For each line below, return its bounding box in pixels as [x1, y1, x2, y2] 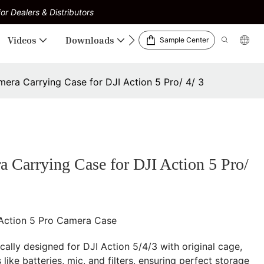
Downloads [65, 34, 114, 46]
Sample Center [160, 35, 209, 44]
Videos [8, 34, 37, 46]
